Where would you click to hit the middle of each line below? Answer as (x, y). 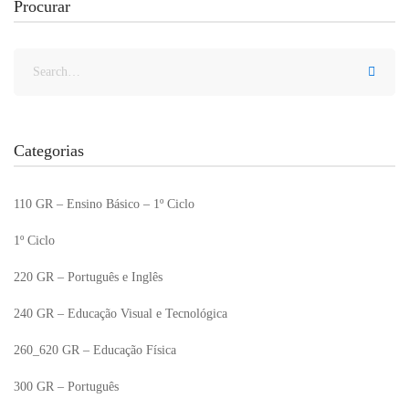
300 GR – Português (66, 387)
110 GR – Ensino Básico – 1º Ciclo (104, 204)
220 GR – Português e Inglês (88, 277)
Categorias (49, 151)
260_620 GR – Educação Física (95, 350)
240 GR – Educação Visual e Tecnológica (121, 314)
